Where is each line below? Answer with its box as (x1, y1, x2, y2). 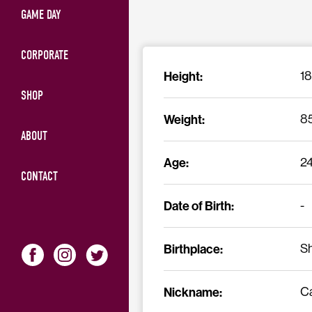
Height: (164, 68, 203, 84)
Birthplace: (164, 241, 223, 257)
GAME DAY (21, 8, 61, 22)
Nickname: (164, 284, 222, 300)
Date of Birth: (164, 198, 234, 214)
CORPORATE (21, 48, 68, 63)
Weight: (164, 111, 205, 127)
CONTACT (21, 169, 58, 184)
